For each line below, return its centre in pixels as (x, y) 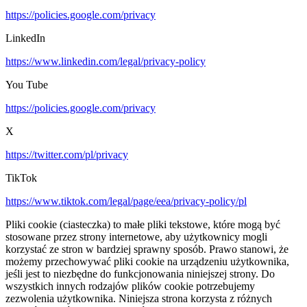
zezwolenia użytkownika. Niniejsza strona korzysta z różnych (139, 299)
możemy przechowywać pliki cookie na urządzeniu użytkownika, (147, 262)
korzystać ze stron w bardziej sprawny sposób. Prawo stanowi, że (147, 249)
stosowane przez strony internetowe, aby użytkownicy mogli (136, 237)
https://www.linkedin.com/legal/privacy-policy (106, 62)
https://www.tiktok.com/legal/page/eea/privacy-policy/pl (126, 201)
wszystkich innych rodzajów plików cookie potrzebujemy (130, 286)
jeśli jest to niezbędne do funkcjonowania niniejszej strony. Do (140, 274)
